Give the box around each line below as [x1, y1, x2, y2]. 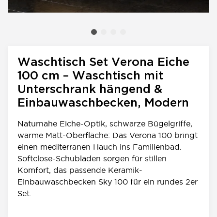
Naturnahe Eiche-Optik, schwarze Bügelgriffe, [17, 119, 192, 128]
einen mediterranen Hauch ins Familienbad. [17, 142, 182, 151]
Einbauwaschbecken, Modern [17, 98, 189, 108]
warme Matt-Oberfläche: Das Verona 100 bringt [17, 131, 198, 139]
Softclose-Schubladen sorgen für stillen [17, 154, 167, 163]
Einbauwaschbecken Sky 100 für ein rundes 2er [17, 177, 198, 186]
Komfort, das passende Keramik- [17, 166, 142, 174]
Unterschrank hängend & [17, 84, 162, 95]
